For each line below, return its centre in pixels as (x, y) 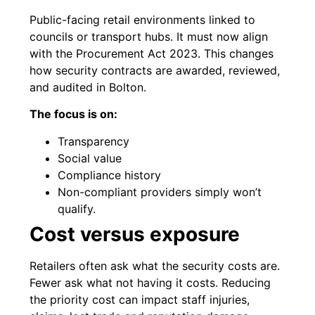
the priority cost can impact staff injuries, (140, 299)
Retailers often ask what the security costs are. (155, 265)
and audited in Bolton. (88, 87)
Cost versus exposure (135, 234)
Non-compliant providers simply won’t (160, 192)
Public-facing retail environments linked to (143, 19)
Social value (90, 158)
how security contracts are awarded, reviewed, (155, 70)
